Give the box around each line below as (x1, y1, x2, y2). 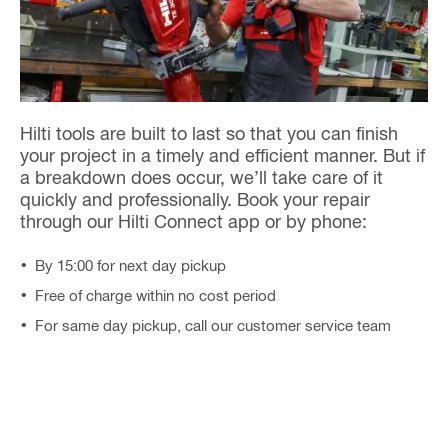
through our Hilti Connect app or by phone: (20, 209, 367, 231)
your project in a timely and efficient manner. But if (20, 143, 425, 165)
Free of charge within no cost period (35, 285, 276, 304)
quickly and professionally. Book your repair (20, 187, 370, 209)
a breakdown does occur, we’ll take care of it (20, 165, 383, 187)
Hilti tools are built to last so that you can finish (20, 121, 398, 143)
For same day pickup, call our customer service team (35, 315, 391, 334)
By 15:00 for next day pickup (35, 255, 226, 274)
